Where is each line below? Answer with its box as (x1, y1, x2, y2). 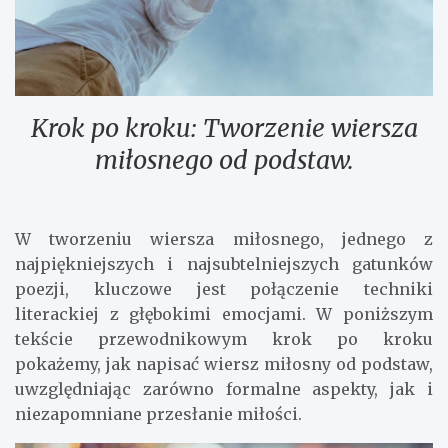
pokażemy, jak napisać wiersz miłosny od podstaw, (15, 353, 433, 374)
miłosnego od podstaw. (94, 143, 354, 176)
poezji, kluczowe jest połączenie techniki (15, 278, 433, 299)
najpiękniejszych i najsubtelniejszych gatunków (15, 253, 433, 274)
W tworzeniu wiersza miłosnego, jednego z (15, 228, 433, 249)
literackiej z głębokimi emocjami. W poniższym (15, 303, 433, 324)
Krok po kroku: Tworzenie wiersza (30, 111, 418, 144)
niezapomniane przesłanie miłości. (15, 403, 302, 424)
